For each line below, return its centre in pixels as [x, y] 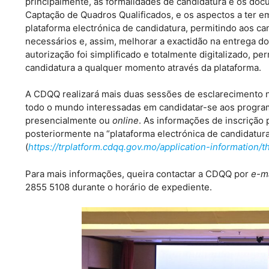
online [125, 121]
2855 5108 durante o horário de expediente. [119, 187]
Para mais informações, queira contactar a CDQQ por [138, 174]
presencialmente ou [69, 121]
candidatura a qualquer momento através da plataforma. [143, 67]
